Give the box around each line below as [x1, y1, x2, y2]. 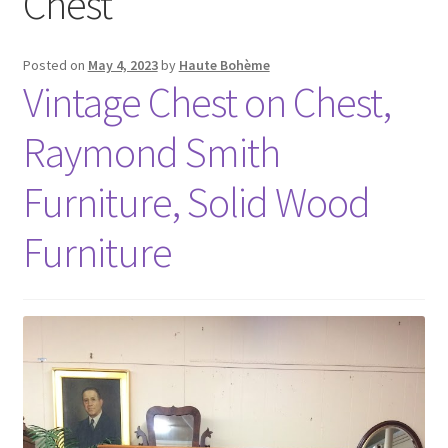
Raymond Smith [22, 125, 280, 178]
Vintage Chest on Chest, [22, 75, 391, 128]
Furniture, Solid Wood [22, 175, 370, 228]
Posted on [22, 55, 88, 74]
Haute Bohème [178, 55, 270, 74]
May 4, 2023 [87, 55, 158, 74]
